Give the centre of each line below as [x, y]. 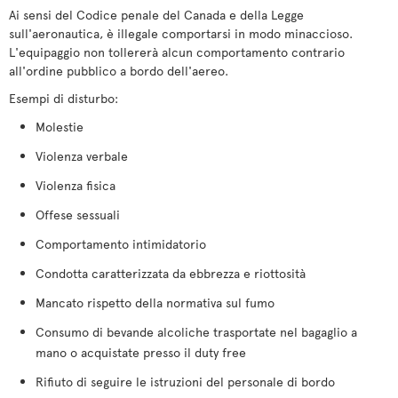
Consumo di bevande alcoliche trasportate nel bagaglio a [196, 332]
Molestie [60, 127]
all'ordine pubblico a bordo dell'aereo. [119, 71]
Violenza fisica [76, 185]
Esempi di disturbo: [64, 98]
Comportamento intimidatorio [121, 244]
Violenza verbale [82, 156]
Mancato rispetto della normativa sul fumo [155, 302]
